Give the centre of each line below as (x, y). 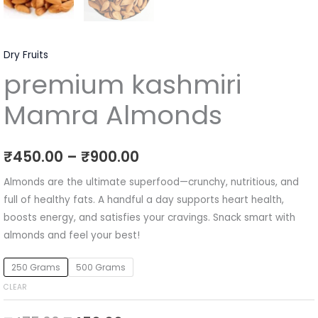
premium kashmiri (122, 84)
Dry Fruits (26, 55)
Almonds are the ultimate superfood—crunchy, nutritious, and (151, 182)
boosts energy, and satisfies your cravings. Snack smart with (149, 218)
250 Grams (36, 267)
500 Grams (101, 267)
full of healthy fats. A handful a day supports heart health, (144, 200)
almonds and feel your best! (72, 236)
